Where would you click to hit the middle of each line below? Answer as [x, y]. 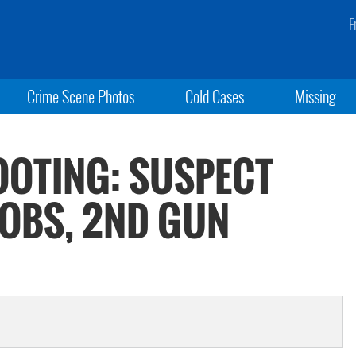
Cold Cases [214, 96]
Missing [316, 96]
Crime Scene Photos [80, 96]
